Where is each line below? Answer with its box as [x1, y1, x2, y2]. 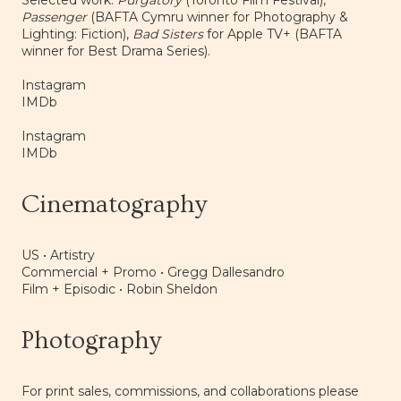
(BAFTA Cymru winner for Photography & [87, 9, 348, 26]
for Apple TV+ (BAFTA [203, 26, 342, 43]
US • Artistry [21, 247, 95, 264]
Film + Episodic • [21, 281, 126, 298]
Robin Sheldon [126, 281, 218, 298]
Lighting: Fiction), [21, 26, 132, 43]
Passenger [21, 9, 87, 26]
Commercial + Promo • [21, 264, 167, 281]
